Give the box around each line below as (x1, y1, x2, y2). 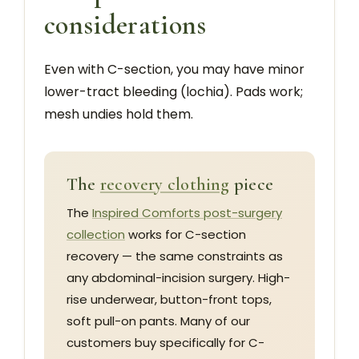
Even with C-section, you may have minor (44, 59, 305, 79)
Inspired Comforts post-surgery (92, 204, 282, 221)
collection (67, 225, 125, 243)
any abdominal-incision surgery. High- (67, 268, 290, 286)
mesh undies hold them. (44, 104, 193, 123)
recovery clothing (99, 173, 230, 195)
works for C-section (125, 225, 246, 243)
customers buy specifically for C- (67, 333, 264, 351)
